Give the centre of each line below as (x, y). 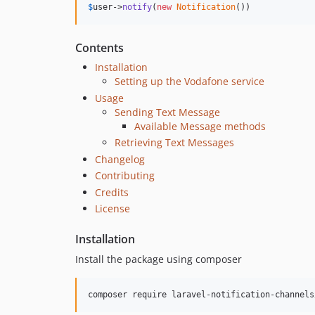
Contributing (125, 176)
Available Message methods (200, 126)
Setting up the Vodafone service (189, 82)
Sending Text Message (167, 112)
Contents (99, 48)
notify (137, 7)
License (112, 209)
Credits (112, 192)
